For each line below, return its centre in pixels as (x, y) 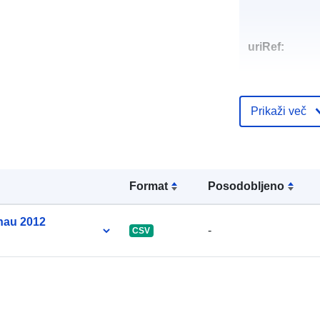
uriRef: (266, 46)
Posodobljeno (246, 186)
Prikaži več (278, 111)
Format (148, 186)
